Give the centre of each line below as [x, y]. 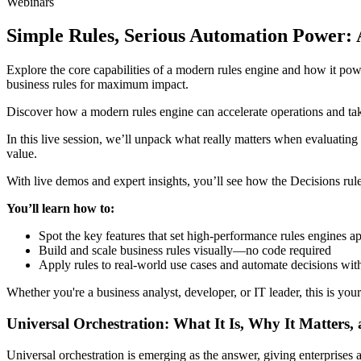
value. [22, 154]
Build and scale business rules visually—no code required [185, 251]
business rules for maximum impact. [98, 85]
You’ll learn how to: [60, 209]
